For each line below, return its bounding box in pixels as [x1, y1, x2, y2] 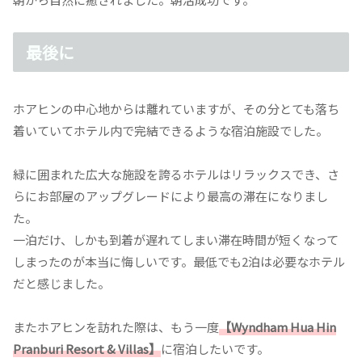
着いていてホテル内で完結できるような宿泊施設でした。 [13, 121, 328, 139]
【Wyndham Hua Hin [219, 318, 336, 335]
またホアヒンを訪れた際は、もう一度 [13, 318, 219, 335]
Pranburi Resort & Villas [13, 339, 149, 357]
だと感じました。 [13, 274, 110, 292]
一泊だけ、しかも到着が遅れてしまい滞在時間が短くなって [13, 230, 339, 248]
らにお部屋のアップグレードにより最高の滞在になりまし [13, 187, 328, 204]
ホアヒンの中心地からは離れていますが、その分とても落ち [13, 99, 339, 117]
